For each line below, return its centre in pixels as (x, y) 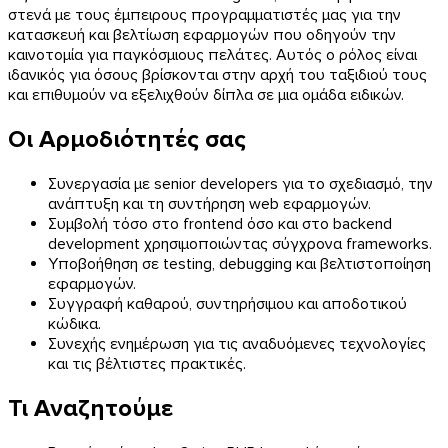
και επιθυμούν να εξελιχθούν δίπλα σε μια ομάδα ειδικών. (206, 94)
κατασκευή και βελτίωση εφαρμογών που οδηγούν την (202, 34)
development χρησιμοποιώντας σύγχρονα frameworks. (240, 243)
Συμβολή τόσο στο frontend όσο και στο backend (220, 223)
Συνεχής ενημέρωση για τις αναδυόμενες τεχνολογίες (237, 343)
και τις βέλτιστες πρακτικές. (147, 363)
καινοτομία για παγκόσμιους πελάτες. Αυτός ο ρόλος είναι (212, 54)
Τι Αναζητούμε (90, 408)
